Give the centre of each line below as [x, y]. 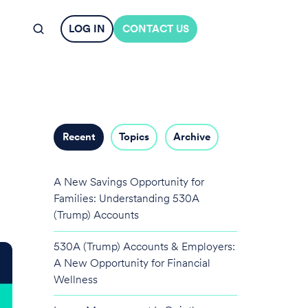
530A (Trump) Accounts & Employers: [145, 246]
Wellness [76, 279]
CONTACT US [155, 29]
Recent [79, 137]
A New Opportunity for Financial [132, 263]
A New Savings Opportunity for [129, 182]
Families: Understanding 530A [127, 199]
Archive [191, 137]
